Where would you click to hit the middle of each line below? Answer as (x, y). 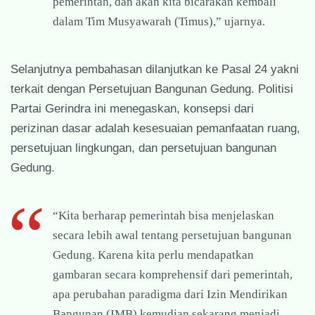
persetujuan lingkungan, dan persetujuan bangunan (143, 148)
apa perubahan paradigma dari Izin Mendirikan (170, 295)
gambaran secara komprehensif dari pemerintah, (173, 275)
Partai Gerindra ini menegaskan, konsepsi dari (132, 109)
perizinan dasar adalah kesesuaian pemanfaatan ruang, (155, 129)
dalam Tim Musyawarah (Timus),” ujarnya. (159, 22)
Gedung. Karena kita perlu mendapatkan (153, 255)
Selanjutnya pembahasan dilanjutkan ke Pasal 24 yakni (155, 70)
